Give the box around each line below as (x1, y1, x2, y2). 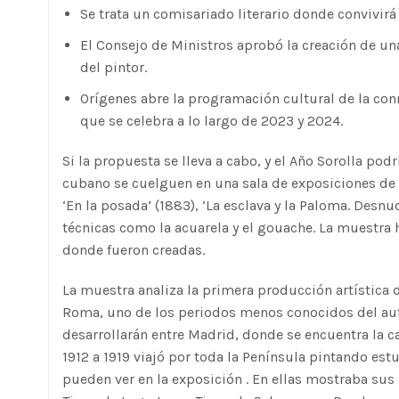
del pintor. (80, 59, 147, 76)
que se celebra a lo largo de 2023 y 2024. (80, 112, 343, 129)
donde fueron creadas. (62, 241, 205, 258)
